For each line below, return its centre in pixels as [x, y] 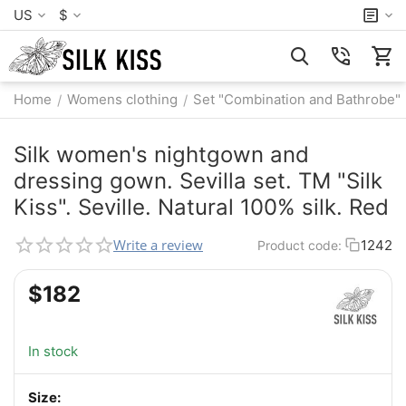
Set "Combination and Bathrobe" [297, 99]
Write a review [158, 245]
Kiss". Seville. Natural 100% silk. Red [201, 207]
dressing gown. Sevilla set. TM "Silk [198, 181]
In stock [53, 352]
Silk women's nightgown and [161, 155]
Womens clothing [122, 99]
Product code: [300, 245]
